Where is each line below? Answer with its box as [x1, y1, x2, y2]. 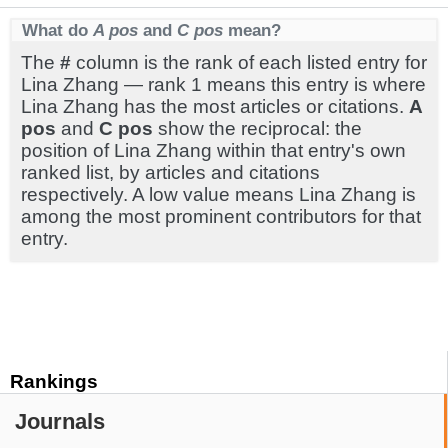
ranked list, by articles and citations [21, 162, 320, 183]
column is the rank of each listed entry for [71, 52, 427, 73]
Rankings [10, 371, 98, 392]
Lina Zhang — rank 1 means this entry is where [21, 74, 426, 95]
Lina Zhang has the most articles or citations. [21, 96, 409, 117]
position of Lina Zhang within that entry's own [21, 140, 406, 161]
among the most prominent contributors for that [21, 206, 421, 227]
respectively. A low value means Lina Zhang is [21, 184, 416, 205]
